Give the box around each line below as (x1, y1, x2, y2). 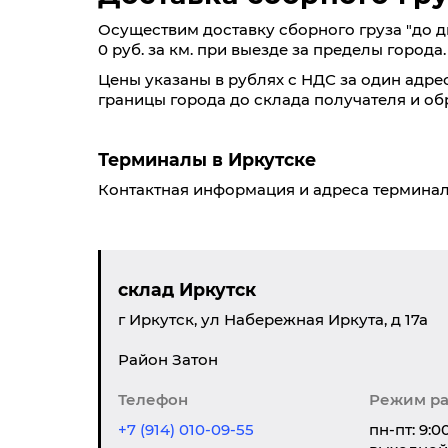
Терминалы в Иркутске (98, 149, 316, 170)
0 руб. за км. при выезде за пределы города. (98, 40, 446, 59)
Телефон (118, 390, 188, 409)
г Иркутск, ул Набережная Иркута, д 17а (118, 310, 428, 329)
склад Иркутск (118, 279, 256, 300)
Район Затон (118, 350, 218, 369)
